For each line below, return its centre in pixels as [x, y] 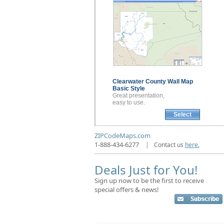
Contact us [169, 145]
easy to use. [128, 103]
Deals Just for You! [146, 170]
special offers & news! [126, 190]
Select [182, 115]
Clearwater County [140, 82]
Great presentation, [138, 96]
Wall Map [180, 82]
